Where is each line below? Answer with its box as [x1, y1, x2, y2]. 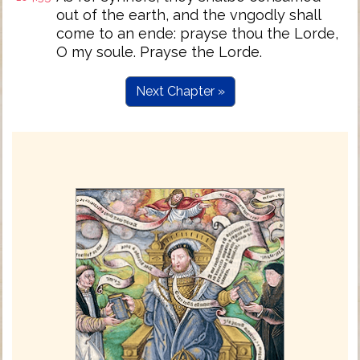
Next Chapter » [135, 84, 225, 99]
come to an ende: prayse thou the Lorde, [56, 25, 338, 42]
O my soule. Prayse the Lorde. [56, 43, 262, 60]
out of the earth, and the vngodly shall [56, 6, 321, 23]
